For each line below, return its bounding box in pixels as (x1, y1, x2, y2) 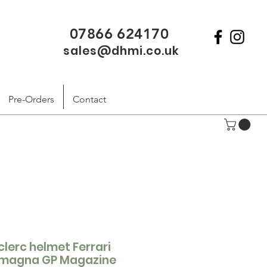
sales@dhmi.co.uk (63, 43, 179, 59)
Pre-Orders (8, 94, 54, 105)
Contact (73, 94, 106, 105)
